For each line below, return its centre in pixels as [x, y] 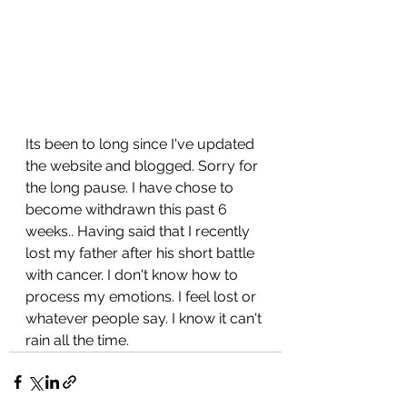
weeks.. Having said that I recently [139, 231]
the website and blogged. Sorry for [144, 165]
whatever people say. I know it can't [145, 318]
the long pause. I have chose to [131, 187]
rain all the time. [79, 340]
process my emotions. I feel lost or [143, 296]
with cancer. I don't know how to [134, 274]
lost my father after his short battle [142, 253]
